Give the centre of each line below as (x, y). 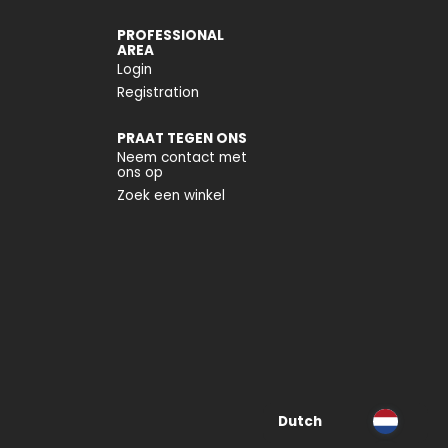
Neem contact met (181, 158)
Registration (157, 93)
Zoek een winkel (170, 196)
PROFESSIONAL (170, 36)
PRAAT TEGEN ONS (181, 139)
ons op (139, 173)
